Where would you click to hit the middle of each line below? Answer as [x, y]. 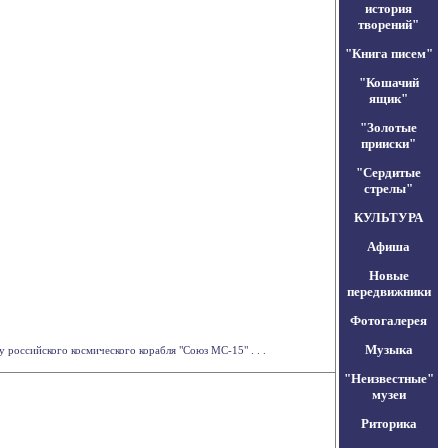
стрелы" [388, 188]
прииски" [388, 143]
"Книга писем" [388, 53]
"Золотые [388, 127]
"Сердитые [388, 172]
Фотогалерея [388, 320]
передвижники [388, 291]
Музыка [388, 349]
